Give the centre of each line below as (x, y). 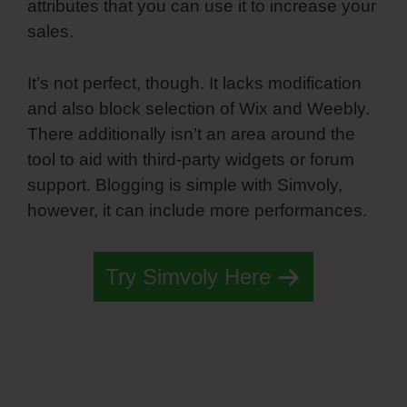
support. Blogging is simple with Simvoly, (185, 184)
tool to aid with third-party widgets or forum (191, 159)
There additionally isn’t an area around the (191, 134)
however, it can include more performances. (199, 210)
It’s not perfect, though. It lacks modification (194, 83)
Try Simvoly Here (188, 277)
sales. (50, 32)
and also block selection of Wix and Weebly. (199, 108)
